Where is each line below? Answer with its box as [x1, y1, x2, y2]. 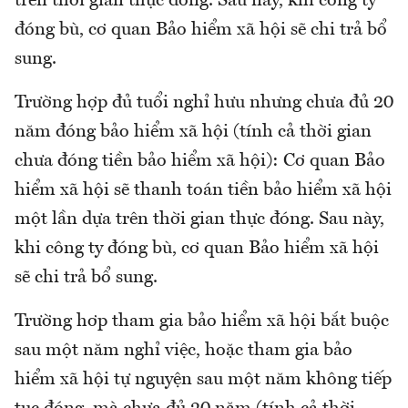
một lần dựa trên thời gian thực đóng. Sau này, [15, 210, 384, 229]
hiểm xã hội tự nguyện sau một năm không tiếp [15, 371, 392, 390]
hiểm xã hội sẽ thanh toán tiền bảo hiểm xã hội [15, 181, 392, 200]
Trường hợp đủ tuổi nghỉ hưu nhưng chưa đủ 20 [15, 94, 393, 113]
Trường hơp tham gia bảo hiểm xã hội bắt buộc [15, 312, 389, 331]
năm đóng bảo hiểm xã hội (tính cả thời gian [15, 123, 372, 142]
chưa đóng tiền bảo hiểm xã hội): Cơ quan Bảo [15, 152, 385, 171]
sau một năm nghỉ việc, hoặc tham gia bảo [15, 342, 352, 361]
